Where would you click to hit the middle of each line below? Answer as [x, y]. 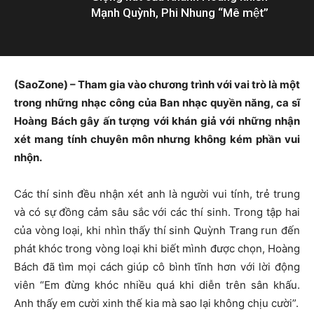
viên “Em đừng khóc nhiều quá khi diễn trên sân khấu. [157, 285]
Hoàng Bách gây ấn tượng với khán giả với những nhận [157, 121]
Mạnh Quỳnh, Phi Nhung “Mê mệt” [180, 12]
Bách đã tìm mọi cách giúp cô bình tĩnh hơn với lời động [157, 266]
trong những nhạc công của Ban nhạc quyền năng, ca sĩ [157, 102]
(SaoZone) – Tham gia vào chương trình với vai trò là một [157, 84]
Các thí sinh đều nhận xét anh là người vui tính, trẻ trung [157, 193]
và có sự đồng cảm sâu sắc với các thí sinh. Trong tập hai [157, 212]
